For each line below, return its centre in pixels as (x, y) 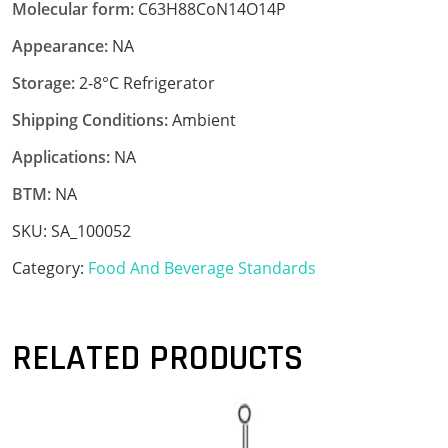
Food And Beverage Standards (202, 267)
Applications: (61, 156)
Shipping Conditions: (90, 119)
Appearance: (60, 45)
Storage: (43, 82)
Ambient (202, 119)
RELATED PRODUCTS (157, 358)
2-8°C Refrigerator (145, 82)
